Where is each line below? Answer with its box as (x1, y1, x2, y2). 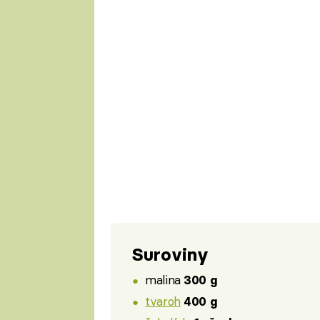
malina (145, 272, 184, 288)
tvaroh (145, 293, 181, 309)
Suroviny (131, 243, 209, 266)
